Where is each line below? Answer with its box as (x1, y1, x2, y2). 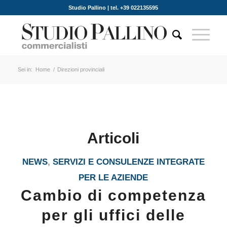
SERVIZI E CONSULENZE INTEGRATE (52, 157, 205, 167)
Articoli (87, 130, 140, 146)
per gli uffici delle (41, 207, 185, 223)
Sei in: (17, 66, 32, 72)
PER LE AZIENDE (79, 173, 148, 182)
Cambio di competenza (20, 187, 206, 204)
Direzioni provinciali (57, 66, 104, 72)
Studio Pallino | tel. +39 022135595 (68, 5, 159, 11)
